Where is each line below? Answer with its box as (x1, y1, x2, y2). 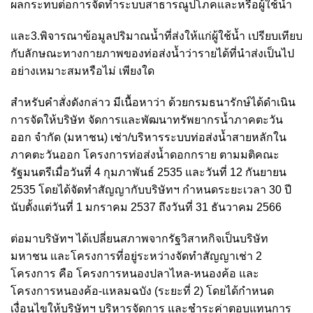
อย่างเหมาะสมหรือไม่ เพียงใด (10, 64, 154, 77)
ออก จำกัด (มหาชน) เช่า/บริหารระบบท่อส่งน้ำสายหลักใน (10, 131, 286, 143)
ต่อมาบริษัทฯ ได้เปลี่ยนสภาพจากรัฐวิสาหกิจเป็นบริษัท (10, 232, 268, 245)
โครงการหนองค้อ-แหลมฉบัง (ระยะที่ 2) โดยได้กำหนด (10, 284, 274, 297)
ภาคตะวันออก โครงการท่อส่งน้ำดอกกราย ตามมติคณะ (10, 148, 279, 161)
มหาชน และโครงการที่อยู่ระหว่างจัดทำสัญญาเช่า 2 (10, 249, 262, 262)
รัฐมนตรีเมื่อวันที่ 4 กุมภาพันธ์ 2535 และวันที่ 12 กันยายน (10, 166, 286, 178)
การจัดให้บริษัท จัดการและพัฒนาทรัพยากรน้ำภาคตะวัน (10, 113, 283, 126)
